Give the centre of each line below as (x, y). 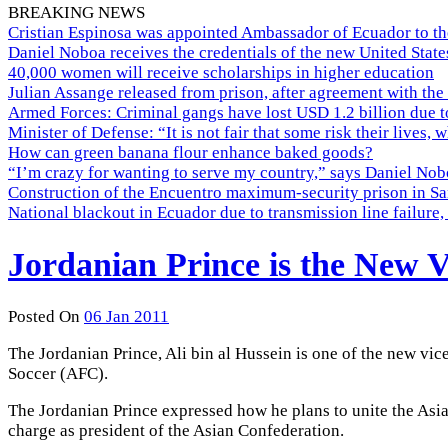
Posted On (44, 316)
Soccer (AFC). (58, 373)
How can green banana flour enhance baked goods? (190, 152)
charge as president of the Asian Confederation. (176, 430)
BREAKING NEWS (76, 12)
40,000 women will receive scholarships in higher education (221, 72)
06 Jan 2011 (126, 316)
